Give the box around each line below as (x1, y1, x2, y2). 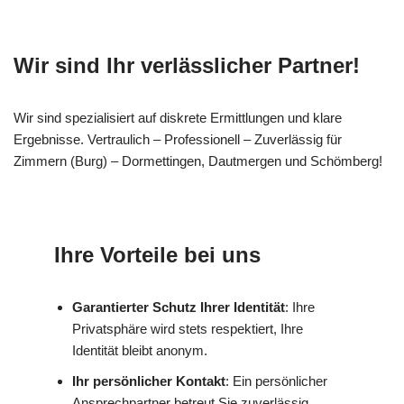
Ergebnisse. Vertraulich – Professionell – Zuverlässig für (14, 131, 342, 147)
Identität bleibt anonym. (72, 342, 207, 358)
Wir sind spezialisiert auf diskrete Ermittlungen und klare (14, 109, 342, 125)
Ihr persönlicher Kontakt (72, 372, 225, 389)
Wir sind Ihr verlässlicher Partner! (14, 52, 360, 78)
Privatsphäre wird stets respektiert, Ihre (72, 320, 303, 336)
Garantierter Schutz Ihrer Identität (72, 298, 285, 315)
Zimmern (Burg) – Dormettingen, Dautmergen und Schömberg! (14, 152, 382, 169)
